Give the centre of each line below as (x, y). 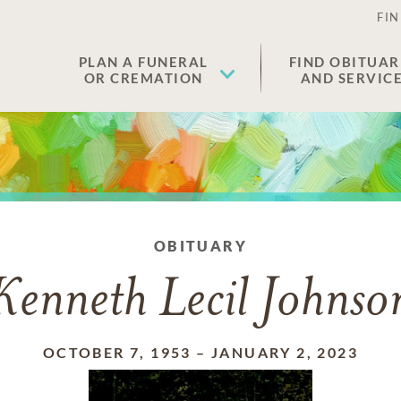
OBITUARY (200, 246)
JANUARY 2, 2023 (285, 352)
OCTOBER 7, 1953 (117, 352)
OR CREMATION (143, 78)
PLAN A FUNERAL (143, 62)
